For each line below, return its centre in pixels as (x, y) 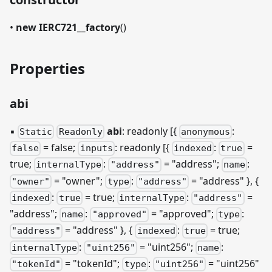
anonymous (205, 132)
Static (36, 132)
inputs (96, 148)
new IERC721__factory (68, 28)
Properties (47, 69)
